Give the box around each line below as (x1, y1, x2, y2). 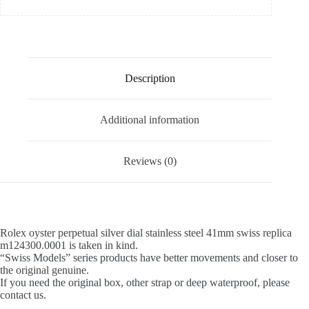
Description (124, 72, 175, 84)
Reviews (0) (123, 155, 177, 168)
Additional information (100, 114, 200, 126)
